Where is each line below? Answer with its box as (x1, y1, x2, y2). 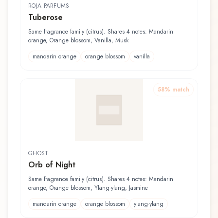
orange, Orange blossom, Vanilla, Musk (28, 36, 128, 45)
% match (164, 85, 189, 94)
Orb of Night (28, 159, 75, 170)
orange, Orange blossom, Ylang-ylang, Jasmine (28, 183, 148, 192)
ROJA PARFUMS (28, 1, 70, 10)
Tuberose (28, 11, 63, 23)
